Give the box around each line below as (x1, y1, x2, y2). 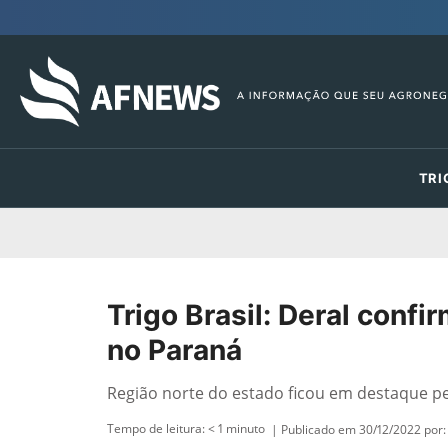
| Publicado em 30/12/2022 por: (271, 420, 446, 438)
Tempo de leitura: (107, 420, 208, 437)
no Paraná (107, 333, 242, 367)
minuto (226, 420, 265, 437)
